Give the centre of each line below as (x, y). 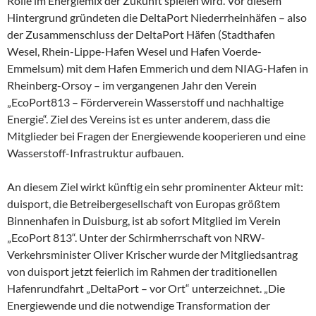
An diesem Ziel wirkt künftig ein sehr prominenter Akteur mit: (155, 187)
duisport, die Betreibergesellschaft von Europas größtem (144, 203)
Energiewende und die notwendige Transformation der (139, 305)
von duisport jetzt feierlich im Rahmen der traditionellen (142, 271)
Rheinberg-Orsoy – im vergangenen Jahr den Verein (132, 85)
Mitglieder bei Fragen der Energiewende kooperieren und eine (156, 136)
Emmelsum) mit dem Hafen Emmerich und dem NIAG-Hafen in (158, 68)
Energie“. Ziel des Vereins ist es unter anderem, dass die (139, 119)
